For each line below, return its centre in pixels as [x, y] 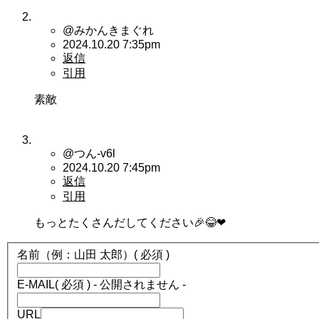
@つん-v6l [89, 154]
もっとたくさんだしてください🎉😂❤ [130, 223]
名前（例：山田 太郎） [75, 254]
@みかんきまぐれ [108, 31]
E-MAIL [36, 284]
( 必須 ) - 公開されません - [120, 284]
